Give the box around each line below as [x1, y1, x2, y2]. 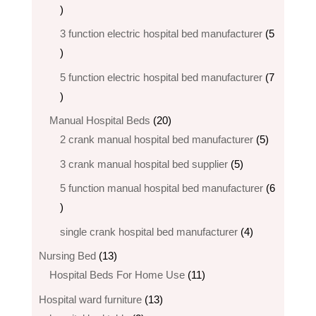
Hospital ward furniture [38, 293, 142, 305]
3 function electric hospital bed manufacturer [59, 28, 262, 40]
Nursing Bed [38, 250, 96, 262]
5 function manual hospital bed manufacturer [59, 182, 263, 195]
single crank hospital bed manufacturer [59, 225, 238, 238]
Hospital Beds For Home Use [49, 269, 185, 281]
